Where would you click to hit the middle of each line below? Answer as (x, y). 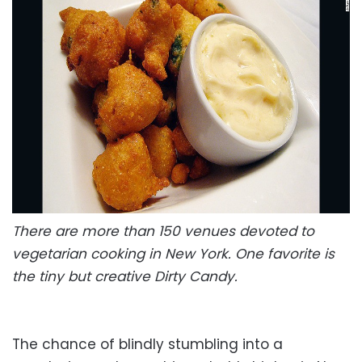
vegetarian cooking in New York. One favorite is (173, 253)
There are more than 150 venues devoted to (163, 231)
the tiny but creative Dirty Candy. (127, 276)
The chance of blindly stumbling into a (147, 344)
